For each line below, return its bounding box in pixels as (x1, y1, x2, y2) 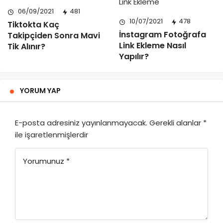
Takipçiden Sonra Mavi (7, 30, 100, 42)
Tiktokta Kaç (7, 19, 59, 31)
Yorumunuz (23, 155, 64, 166)
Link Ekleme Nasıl (119, 39, 186, 51)
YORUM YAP (20, 85, 61, 96)
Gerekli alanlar (149, 117, 203, 128)
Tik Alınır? (7, 41, 45, 53)
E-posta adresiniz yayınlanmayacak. (15, 117, 147, 128)
